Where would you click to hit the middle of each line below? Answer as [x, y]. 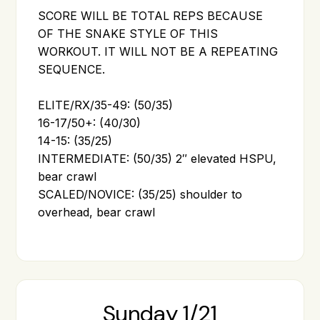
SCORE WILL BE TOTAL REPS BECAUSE [151, 15]
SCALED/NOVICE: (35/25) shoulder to [140, 194]
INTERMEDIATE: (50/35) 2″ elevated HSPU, [157, 158]
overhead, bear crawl [97, 212]
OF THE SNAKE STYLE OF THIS [128, 33]
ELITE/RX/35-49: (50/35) [106, 105]
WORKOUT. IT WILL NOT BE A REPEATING [158, 51]
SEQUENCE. [72, 69]
